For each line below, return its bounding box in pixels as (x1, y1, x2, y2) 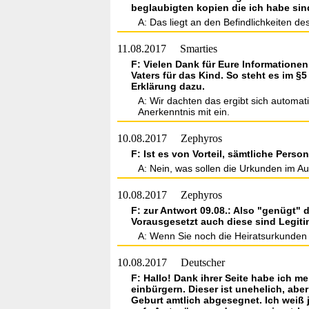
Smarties (180, 43, 217, 54)
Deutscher (181, 257, 225, 268)
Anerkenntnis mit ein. (138, 106, 230, 117)
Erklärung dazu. (131, 81, 205, 92)
